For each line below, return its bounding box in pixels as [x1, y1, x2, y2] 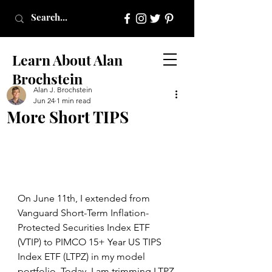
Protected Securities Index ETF [18, 221, 152, 233]
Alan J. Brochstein [33, 85, 92, 94]
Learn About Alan [12, 50, 123, 69]
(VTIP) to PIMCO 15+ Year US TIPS [18, 236, 164, 248]
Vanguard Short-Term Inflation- [18, 206, 149, 219]
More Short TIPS [7, 106, 129, 127]
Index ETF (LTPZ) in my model [18, 250, 148, 262]
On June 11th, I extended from [18, 192, 152, 204]
